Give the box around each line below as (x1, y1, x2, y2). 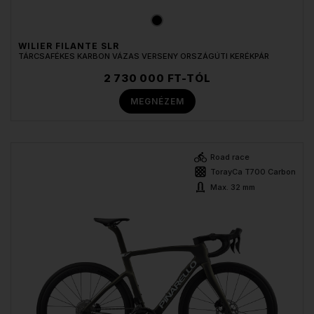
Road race (210, 152, 250, 163)
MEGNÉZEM (130, 95, 184, 107)
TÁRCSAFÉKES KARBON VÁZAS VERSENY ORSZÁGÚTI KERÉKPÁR (18, 51, 269, 62)
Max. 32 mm (210, 182, 255, 193)
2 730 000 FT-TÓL (103, 71, 211, 86)
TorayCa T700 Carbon (210, 167, 296, 177)
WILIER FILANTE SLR (18, 41, 119, 52)
